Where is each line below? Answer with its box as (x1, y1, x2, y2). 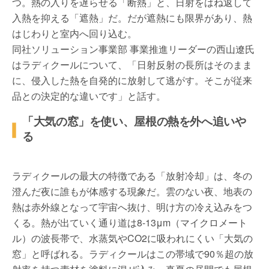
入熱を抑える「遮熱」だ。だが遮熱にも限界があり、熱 (12, 11, 252, 25)
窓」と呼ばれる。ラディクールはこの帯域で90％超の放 (12, 247, 253, 261)
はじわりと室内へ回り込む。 (12, 26, 137, 40)
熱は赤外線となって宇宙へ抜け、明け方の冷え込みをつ (12, 200, 252, 214)
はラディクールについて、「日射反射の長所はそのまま (12, 58, 252, 71)
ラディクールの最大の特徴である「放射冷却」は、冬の (12, 169, 252, 183)
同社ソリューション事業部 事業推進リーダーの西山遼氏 (12, 42, 255, 56)
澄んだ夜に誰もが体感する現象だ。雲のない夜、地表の (12, 184, 252, 198)
